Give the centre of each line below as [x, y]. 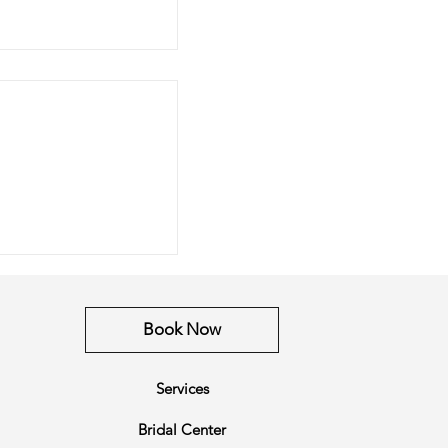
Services [182, 388]
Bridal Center [182, 429]
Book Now [182, 329]
